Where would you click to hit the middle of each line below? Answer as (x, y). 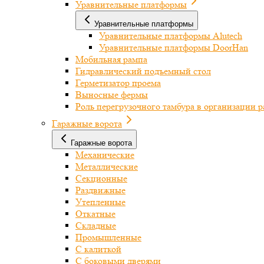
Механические (105, 155)
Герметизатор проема (118, 83)
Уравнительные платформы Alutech (171, 36)
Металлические (107, 166)
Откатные (95, 214)
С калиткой (98, 249)
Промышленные (108, 237)
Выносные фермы (112, 95)
